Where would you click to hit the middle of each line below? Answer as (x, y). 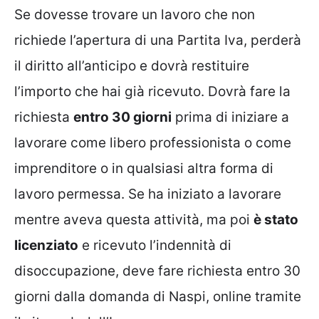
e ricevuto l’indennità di (155, 245)
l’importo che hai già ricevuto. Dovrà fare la (152, 91)
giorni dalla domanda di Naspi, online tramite (158, 296)
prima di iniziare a (230, 117)
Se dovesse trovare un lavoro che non (135, 14)
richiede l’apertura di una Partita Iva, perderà (158, 40)
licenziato (46, 245)
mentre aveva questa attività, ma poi (134, 219)
